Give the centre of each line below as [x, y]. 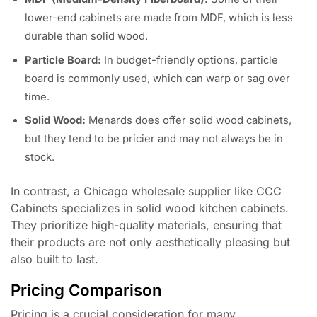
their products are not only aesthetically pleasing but [150, 242]
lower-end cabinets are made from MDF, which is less [159, 18]
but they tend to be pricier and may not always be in [154, 139]
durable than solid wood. [86, 36]
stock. [40, 157]
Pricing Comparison [86, 289]
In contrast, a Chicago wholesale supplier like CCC [146, 191]
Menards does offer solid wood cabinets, [189, 121]
